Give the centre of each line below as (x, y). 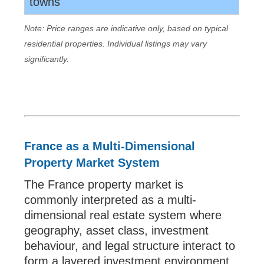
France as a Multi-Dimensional (110, 146)
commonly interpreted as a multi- (110, 200)
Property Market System (92, 163)
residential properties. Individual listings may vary (116, 44)
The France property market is (104, 184)
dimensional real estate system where (123, 215)
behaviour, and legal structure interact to (130, 246)
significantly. (47, 59)
